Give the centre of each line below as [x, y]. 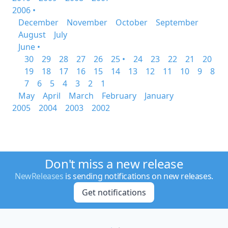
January [159, 96]
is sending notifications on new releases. [138, 176]
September [177, 22]
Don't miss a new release [114, 164]
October [132, 22]
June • [29, 47]
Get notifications [114, 192]
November [87, 22]
